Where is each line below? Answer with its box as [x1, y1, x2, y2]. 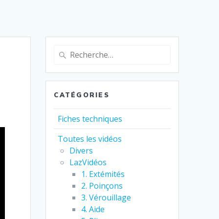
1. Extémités [81, 169, 125, 180]
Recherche [53, 45, 89, 56]
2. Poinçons [81, 180, 123, 192]
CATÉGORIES [54, 91, 109, 99]
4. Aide [81, 204, 105, 215]
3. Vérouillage [81, 192, 131, 203]
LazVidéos [69, 157, 107, 168]
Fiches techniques [58, 113, 123, 125]
